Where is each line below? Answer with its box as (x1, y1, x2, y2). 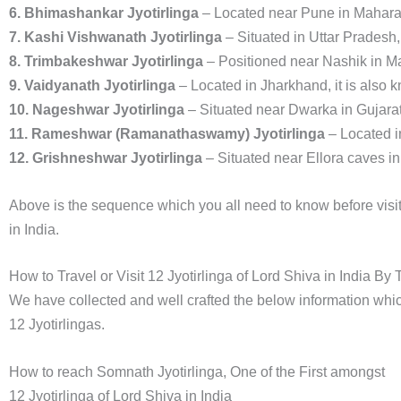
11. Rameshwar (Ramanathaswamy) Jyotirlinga (9, 126, 325, 142)
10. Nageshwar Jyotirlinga (9, 102, 184, 118)
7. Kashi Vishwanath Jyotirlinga (9, 30, 222, 46)
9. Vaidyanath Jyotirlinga (9, 78, 175, 94)
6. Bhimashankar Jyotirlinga (9, 5, 199, 21)
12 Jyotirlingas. (9, 317, 108, 333)
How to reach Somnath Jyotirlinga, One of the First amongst (9, 363, 385, 380)
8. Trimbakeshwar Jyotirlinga (9, 54, 203, 70)
